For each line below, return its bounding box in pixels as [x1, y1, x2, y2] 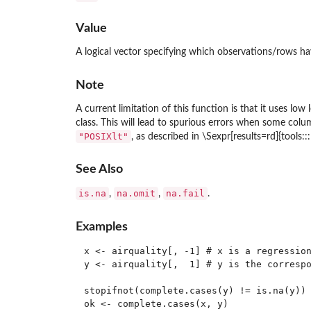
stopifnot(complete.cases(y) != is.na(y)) [84, 285, 307, 296]
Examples [75, 220, 128, 233]
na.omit [116, 188, 155, 199]
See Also [75, 163, 123, 176]
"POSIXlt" [78, 131, 128, 142]
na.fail [165, 188, 205, 199]
